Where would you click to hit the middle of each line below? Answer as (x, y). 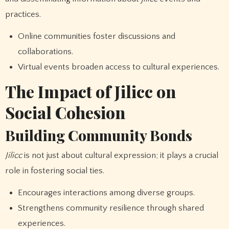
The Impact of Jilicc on (90, 91)
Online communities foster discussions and (97, 36)
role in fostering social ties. (54, 171)
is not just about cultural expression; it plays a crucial (120, 156)
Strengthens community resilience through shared (111, 208)
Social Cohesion (65, 112)
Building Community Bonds (98, 135)
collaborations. (46, 51)
